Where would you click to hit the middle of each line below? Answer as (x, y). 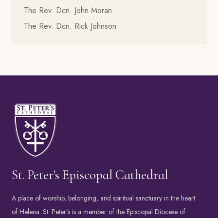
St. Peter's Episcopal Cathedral (90, 175)
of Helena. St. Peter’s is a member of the (69, 212)
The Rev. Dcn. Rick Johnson (70, 26)
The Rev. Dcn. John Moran (68, 10)
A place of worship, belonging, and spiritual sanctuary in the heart (103, 198)
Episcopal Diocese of (156, 212)
